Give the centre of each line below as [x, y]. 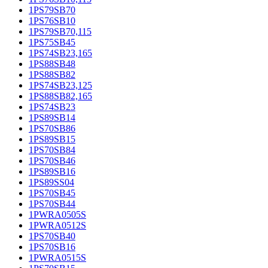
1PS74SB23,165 [60, 53]
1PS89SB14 [52, 117]
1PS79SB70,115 [60, 31]
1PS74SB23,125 [60, 85]
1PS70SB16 [52, 246]
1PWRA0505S [57, 214]
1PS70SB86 [52, 128]
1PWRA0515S [57, 257]
